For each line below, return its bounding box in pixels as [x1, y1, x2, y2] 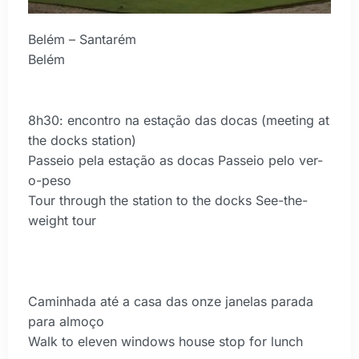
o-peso [28, 172, 71, 189]
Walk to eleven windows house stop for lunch [28, 333, 303, 350]
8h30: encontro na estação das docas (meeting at [28, 112, 329, 129]
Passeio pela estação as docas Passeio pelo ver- [28, 152, 323, 169]
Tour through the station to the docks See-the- [28, 192, 308, 209]
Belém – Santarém [28, 31, 136, 48]
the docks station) [28, 132, 136, 149]
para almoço [28, 313, 104, 330]
